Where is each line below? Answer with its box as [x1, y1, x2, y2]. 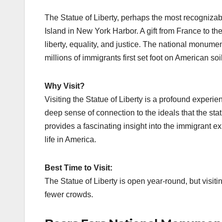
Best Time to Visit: [45, 164, 112, 172]
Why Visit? [45, 82, 85, 91]
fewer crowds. [45, 190, 93, 199]
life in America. [45, 135, 96, 144]
